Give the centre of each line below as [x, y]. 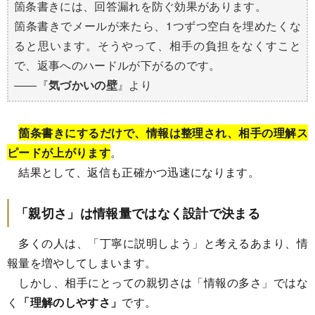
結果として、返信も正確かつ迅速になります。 [134, 172]
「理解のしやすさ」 [70, 302]
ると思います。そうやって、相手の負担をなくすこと [157, 45]
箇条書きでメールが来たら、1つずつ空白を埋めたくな [157, 25]
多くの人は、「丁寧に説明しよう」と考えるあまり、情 [157, 243]
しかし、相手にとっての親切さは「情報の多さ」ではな [157, 282]
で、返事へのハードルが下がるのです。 [117, 65]
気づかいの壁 [83, 84]
